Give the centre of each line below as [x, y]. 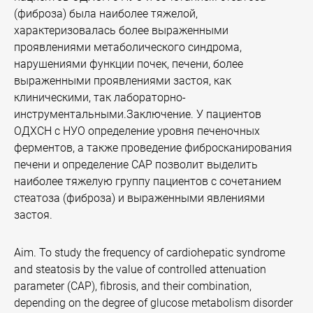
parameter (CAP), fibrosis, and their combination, [133, 286]
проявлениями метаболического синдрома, [128, 47]
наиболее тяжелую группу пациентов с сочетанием [148, 181]
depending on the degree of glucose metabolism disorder [153, 303]
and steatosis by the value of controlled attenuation [140, 269]
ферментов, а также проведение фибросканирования [153, 148]
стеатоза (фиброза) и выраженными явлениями [139, 198]
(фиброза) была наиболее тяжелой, [106, 14]
